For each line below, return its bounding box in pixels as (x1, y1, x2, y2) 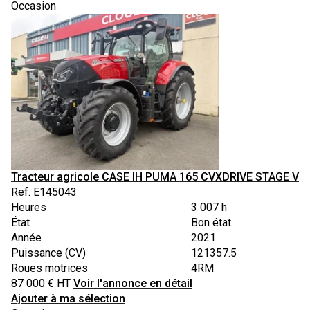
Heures (11, 200, 46, 214)
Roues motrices (11, 261, 88, 275)
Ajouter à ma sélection (11, 291, 125, 305)
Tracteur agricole (11, 170, 99, 183)
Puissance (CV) (11, 246, 86, 259)
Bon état (191, 215, 231, 229)
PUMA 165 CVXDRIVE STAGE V (145, 170, 299, 183)
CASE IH (102, 170, 143, 183)
